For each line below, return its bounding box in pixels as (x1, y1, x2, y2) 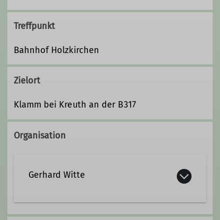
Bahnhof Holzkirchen (13, 44, 100, 55)
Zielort (13, 75, 41, 86)
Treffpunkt (13, 20, 55, 31)
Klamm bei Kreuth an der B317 (13, 99, 136, 110)
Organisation (13, 130, 66, 141)
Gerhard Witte (28, 169, 85, 180)
